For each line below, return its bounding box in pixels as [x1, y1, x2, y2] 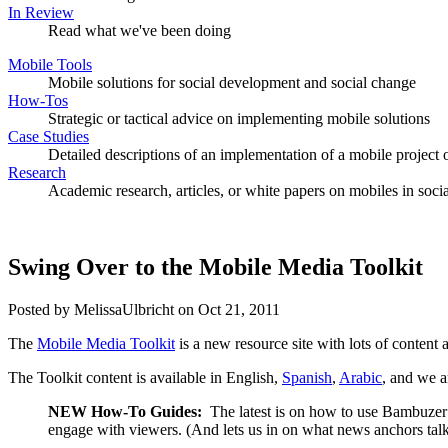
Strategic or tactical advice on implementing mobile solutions [48, 109, 430, 127]
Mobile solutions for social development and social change [48, 73, 416, 91]
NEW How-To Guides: [48, 402, 206, 420]
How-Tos [8, 91, 68, 109]
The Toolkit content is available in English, [8, 368, 282, 386]
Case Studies [8, 127, 89, 145]
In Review [8, 3, 74, 21]
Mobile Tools [8, 55, 92, 73]
